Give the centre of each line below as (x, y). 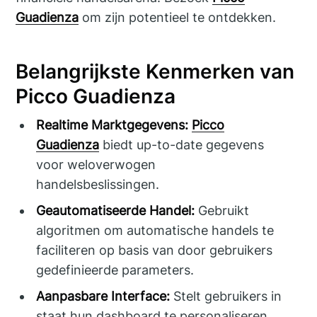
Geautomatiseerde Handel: (116, 210)
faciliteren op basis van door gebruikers (155, 250)
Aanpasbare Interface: (103, 296)
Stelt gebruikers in (226, 296)
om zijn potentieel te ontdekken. (178, 17)
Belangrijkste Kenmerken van (155, 72)
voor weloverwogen (96, 164)
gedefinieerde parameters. (115, 270)
